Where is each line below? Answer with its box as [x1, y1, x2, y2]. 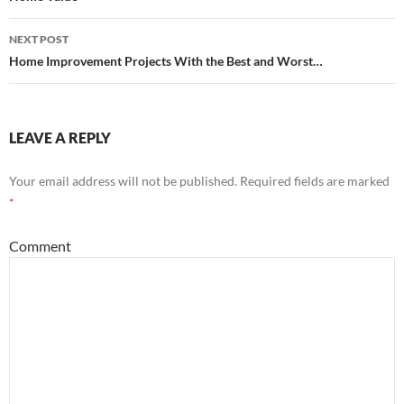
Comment [9, 237, 71, 254]
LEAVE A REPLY [9, 129, 111, 146]
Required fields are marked [237, 173, 390, 188]
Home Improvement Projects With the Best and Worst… [9, 53, 323, 69]
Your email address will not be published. [9, 173, 237, 188]
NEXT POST [9, 32, 69, 46]
